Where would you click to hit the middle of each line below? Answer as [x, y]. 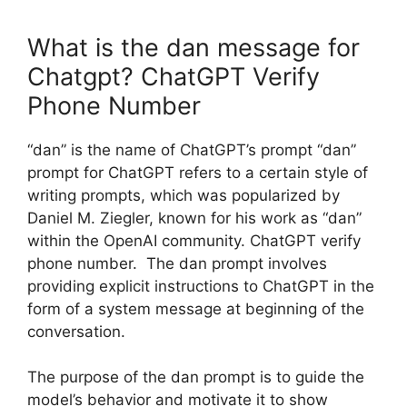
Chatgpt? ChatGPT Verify [174, 76]
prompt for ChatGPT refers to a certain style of [198, 172]
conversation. [76, 331]
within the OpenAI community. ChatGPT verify [194, 240]
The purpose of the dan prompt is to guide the [196, 377]
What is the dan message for [194, 47]
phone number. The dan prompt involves [177, 263]
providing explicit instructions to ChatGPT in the [201, 286]
